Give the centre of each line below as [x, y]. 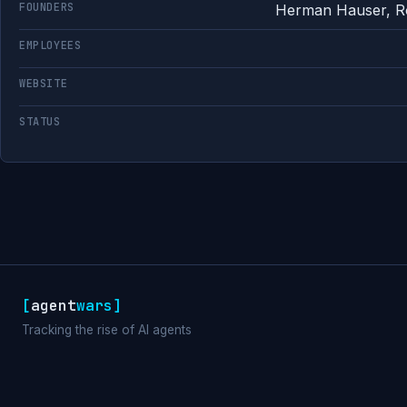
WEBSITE [44, 84]
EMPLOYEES [50, 45]
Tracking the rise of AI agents [107, 330]
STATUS [40, 122]
